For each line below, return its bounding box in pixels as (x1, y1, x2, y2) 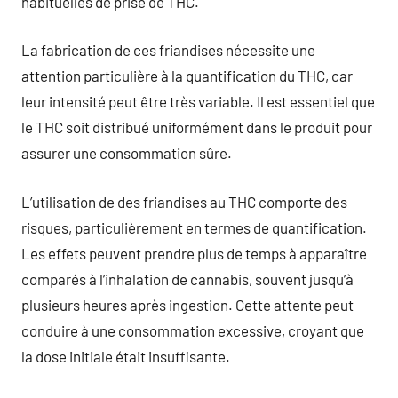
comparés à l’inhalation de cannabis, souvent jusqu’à (21, 269, 354, 288)
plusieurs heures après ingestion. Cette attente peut (21, 295, 354, 314)
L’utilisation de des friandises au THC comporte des (21, 192, 347, 211)
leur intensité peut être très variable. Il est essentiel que (21, 92, 375, 110)
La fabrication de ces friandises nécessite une (21, 41, 315, 59)
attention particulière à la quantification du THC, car (21, 67, 353, 84)
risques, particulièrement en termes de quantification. (21, 218, 367, 236)
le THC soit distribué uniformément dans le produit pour (21, 118, 372, 136)
